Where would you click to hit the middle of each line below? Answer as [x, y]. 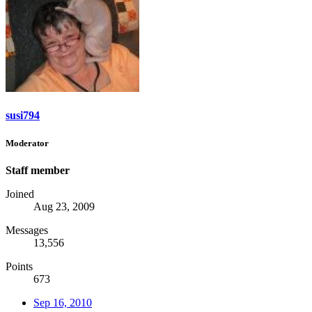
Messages [27, 230]
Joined [20, 194]
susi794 [23, 116]
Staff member [38, 170]
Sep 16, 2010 [63, 302]
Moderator [27, 143]
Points [19, 266]
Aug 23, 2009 [64, 206]
